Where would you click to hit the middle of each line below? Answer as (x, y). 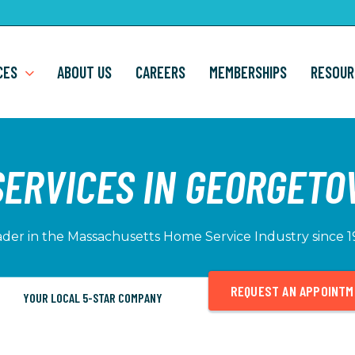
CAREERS (160, 72)
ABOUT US (84, 72)
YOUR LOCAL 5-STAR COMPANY (93, 297)
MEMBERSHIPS (248, 72)
